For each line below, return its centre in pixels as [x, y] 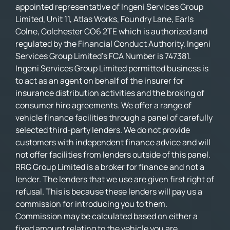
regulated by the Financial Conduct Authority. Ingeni [113, 43]
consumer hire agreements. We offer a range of [103, 105]
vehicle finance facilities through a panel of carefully [114, 117]
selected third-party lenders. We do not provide [103, 130]
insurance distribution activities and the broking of [110, 93]
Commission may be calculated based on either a [107, 216]
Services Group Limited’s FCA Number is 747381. [103, 56]
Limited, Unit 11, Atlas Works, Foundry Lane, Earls [104, 19]
